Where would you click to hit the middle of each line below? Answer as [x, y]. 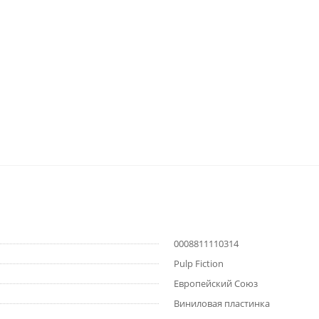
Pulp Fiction [199, 264]
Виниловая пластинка [222, 304]
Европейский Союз [216, 284]
